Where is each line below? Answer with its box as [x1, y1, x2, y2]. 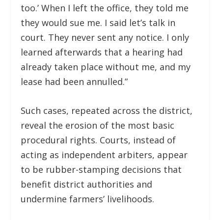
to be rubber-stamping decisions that [21, 164, 182, 176]
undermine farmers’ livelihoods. [21, 193, 155, 205]
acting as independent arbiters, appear [21, 149, 188, 161]
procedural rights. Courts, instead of [21, 134, 176, 146]
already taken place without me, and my [21, 61, 191, 73]
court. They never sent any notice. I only [21, 31, 190, 44]
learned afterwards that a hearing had [21, 46, 183, 58]
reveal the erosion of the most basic [21, 119, 175, 132]
